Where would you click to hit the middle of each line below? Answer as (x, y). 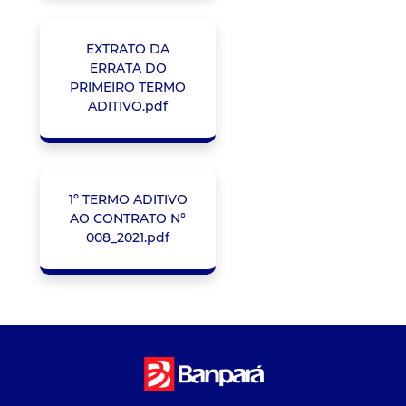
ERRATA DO (128, 68)
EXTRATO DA (128, 49)
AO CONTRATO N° (128, 218)
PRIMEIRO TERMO (128, 87)
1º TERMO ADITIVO (128, 199)
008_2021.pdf (128, 237)
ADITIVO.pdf (128, 106)
